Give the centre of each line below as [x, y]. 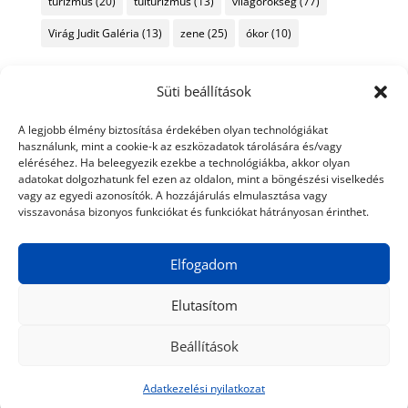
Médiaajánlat [273, 345]
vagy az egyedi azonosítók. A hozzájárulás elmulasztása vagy [173, 195]
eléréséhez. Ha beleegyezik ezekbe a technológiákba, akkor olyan [184, 163]
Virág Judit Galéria [93, 34]
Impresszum [247, 367]
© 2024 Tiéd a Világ [154, 345]
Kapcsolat [334, 367]
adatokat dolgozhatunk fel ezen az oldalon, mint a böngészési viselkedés [201, 179]
